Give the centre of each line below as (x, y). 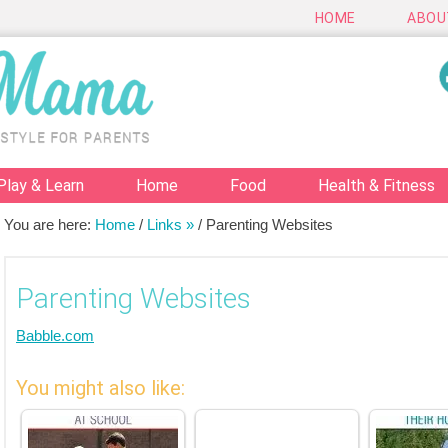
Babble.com (55, 335)
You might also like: (100, 388)
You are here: (49, 224)
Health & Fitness (376, 185)
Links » (170, 224)
